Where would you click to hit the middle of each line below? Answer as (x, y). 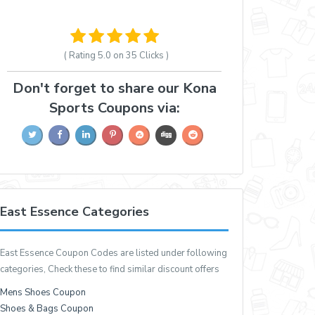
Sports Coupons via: (114, 108)
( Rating (81, 56)
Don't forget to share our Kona (114, 88)
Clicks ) (153, 56)
